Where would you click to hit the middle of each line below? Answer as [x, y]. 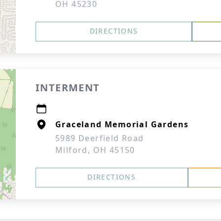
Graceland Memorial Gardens [122, 124]
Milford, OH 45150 [95, 150]
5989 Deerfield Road [100, 138]
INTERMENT [68, 88]
